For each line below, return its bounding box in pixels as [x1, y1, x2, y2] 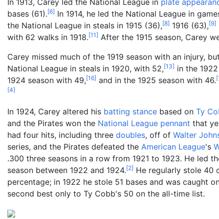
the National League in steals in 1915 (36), [7, 20, 162, 30]
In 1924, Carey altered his [7, 106, 104, 116]
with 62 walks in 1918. [7, 32, 88, 42]
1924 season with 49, [7, 75, 86, 85]
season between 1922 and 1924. [7, 165, 126, 175]
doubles [116, 130, 145, 140]
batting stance [104, 106, 157, 116]
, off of [145, 130, 173, 140]
